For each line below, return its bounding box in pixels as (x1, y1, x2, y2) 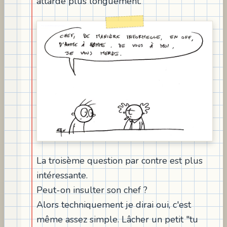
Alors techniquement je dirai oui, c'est (36, 198, 191, 211)
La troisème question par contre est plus (36, 154, 203, 167)
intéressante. (36, 169, 88, 181)
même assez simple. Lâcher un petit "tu (36, 213, 198, 225)
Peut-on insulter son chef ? (36, 183, 147, 196)
